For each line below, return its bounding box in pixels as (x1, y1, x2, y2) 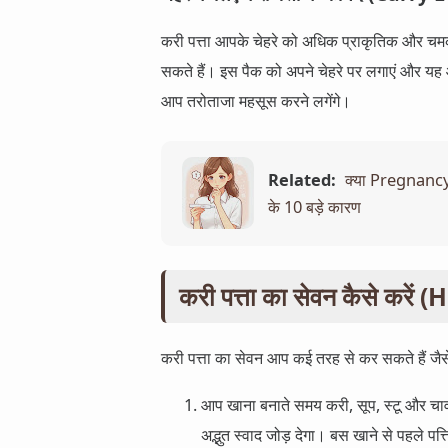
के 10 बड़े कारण (267, 195, 361, 219)
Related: (267, 168, 336, 192)
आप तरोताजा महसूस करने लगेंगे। (161, 89, 351, 113)
